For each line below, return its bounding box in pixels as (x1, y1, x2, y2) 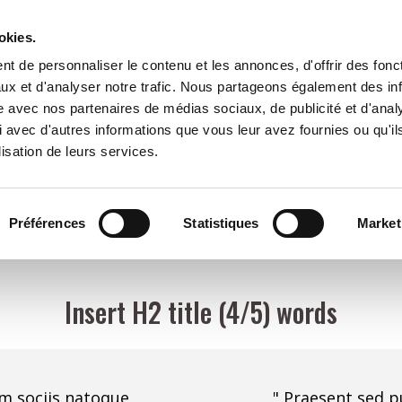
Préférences (8, 214, 85, 231)
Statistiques (183, 214, 259, 231)
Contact (194, 42, 253, 63)
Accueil (89, 42, 141, 63)
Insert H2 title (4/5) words (65, 292, 337, 332)
